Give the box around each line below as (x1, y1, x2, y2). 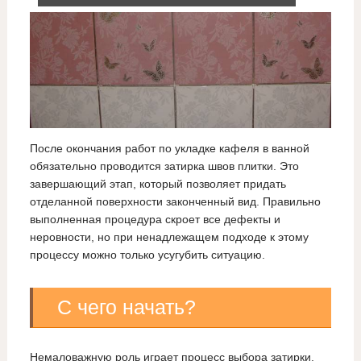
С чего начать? (56, 296, 196, 319)
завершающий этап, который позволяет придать (29, 177, 286, 191)
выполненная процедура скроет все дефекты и (29, 213, 280, 226)
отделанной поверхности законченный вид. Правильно (29, 195, 321, 209)
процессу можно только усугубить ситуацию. (29, 248, 265, 262)
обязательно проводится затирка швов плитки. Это (29, 160, 299, 173)
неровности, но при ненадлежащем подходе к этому (29, 230, 309, 244)
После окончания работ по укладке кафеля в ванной (29, 142, 309, 156)
